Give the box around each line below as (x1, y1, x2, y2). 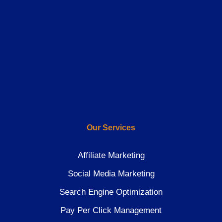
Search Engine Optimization (59, 187, 163, 197)
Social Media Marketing (67, 169, 155, 179)
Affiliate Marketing (77, 151, 145, 161)
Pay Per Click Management (60, 206, 162, 216)
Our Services (87, 123, 135, 132)
